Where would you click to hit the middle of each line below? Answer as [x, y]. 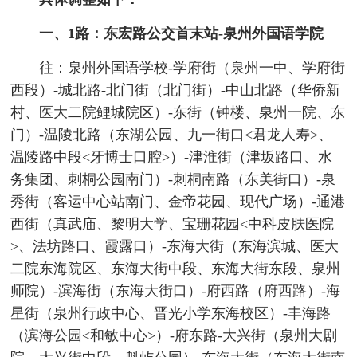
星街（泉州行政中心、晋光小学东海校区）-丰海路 [171, 314]
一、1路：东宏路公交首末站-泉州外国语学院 [181, 34]
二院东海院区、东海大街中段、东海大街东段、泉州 [176, 269]
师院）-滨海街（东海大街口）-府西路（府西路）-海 [176, 291]
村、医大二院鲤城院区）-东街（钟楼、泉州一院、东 [178, 113]
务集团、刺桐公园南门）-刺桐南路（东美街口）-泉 [173, 180]
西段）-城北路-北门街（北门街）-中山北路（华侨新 [176, 90]
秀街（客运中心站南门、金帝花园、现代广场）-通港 [178, 202]
